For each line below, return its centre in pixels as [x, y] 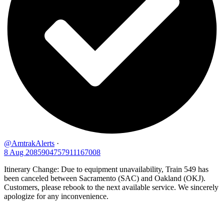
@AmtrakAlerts [29, 143]
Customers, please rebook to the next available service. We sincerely [111, 187]
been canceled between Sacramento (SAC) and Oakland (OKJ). [105, 178]
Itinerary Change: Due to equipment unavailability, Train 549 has [106, 169]
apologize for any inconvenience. [56, 196]
